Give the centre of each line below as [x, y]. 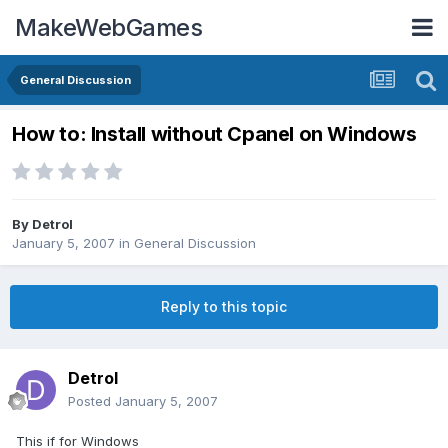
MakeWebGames [108, 27]
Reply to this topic [224, 307]
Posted [91, 401]
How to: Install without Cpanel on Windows [214, 134]
